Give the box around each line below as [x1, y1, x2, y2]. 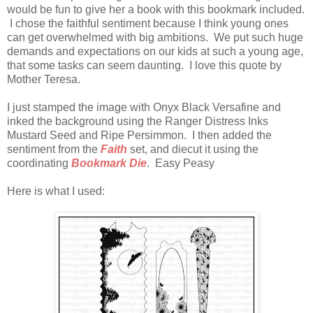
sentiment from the [7, 143, 101, 155]
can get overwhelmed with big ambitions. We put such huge [7, 31, 303, 43]
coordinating [7, 156, 71, 169]
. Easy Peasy [147, 156, 214, 169]
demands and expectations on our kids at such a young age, [7, 45, 303, 57]
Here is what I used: [7, 184, 105, 197]
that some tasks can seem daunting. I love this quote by [7, 59, 282, 71]
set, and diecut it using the [127, 143, 259, 155]
